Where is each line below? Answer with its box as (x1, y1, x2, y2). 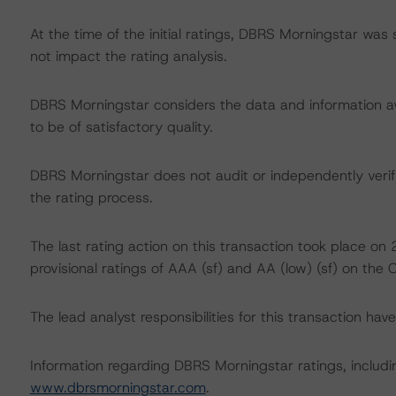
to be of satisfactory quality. (29, 118, 213, 136)
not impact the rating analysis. (29, 47, 227, 65)
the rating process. (29, 188, 153, 207)
